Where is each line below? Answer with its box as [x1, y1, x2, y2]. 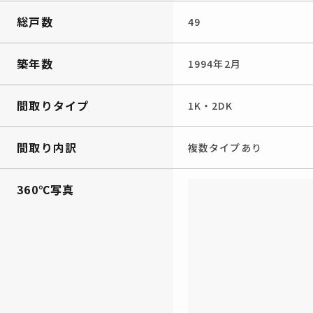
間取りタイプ [17, 96, 89, 114]
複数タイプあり [188, 140, 262, 154]
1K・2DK [188, 98, 233, 112]
